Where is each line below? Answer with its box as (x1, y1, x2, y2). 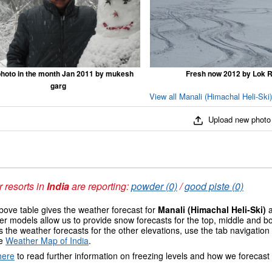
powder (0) (131, 179, 177, 193)
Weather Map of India (5, 234, 89, 246)
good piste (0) (185, 179, 243, 193)
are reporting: (69, 179, 131, 193)
